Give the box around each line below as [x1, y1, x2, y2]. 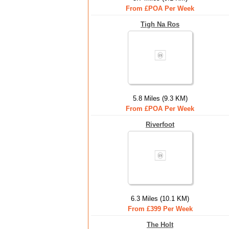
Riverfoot [146, 121, 174, 128]
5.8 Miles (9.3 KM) [132, 95, 188, 102]
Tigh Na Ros [141, 20, 179, 28]
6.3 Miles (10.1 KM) [131, 195, 189, 202]
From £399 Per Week [127, 205, 193, 213]
